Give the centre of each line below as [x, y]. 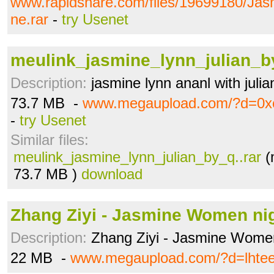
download [112, 174]
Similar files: [50, 140]
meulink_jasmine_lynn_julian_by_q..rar [137, 157]
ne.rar [29, 19]
